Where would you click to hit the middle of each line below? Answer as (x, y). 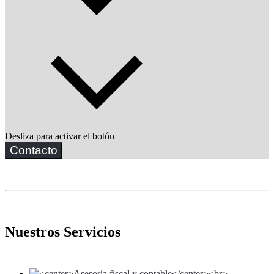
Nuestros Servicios (63, 231)
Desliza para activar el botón (60, 136)
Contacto (34, 150)
